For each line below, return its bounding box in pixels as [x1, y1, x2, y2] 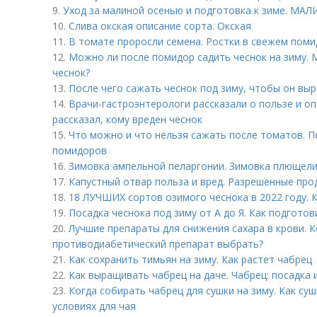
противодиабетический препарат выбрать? [52, 237, 263, 250]
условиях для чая [52, 299, 136, 313]
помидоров [52, 144, 107, 157]
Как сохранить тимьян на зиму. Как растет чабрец [69, 253, 312, 266]
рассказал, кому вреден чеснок [52, 113, 202, 126]
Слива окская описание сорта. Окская [69, 19, 251, 33]
